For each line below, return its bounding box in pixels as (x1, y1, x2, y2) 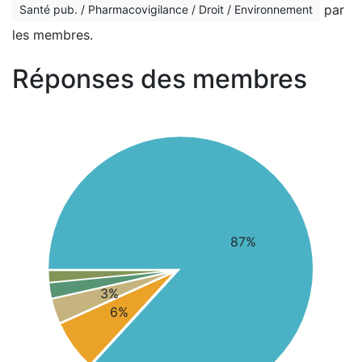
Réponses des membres (12, 63, 307, 95)
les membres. (12, 27, 93, 43)
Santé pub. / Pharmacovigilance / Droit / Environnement (19, 2, 313, 16)
